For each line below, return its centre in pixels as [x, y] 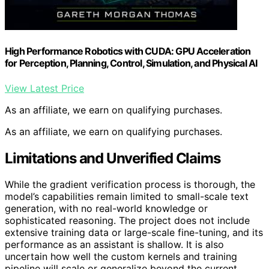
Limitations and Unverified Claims [113, 158]
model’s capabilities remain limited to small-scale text [127, 197]
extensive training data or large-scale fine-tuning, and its [134, 233]
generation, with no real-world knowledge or [106, 209]
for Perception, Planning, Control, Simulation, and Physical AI [131, 63]
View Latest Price [44, 88]
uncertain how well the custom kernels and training [121, 257]
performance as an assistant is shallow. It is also [114, 245]
